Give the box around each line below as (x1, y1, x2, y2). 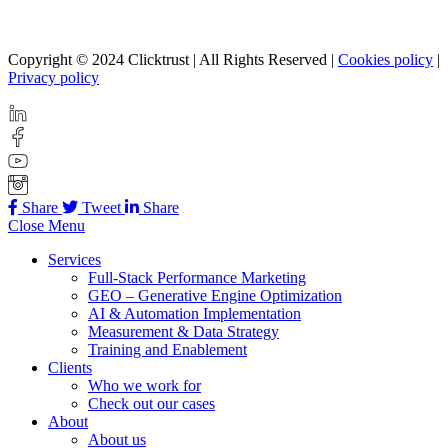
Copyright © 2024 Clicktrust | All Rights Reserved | (8, 51, 338, 69)
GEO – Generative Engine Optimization (88, 287, 342, 305)
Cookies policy (338, 51, 433, 69)
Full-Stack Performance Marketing (88, 269, 306, 287)
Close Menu (8, 217, 85, 235)
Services (48, 251, 101, 269)
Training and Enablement (88, 341, 247, 359)
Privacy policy (8, 69, 99, 87)
